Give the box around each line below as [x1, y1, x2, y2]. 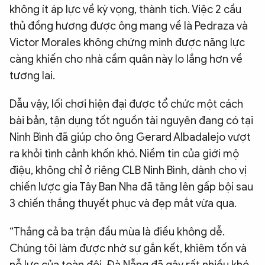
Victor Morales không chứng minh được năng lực [9, 35, 245, 49]
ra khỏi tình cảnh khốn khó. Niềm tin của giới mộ [9, 147, 239, 160]
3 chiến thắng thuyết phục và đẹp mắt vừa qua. [9, 196, 237, 210]
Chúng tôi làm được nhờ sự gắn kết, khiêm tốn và [9, 241, 247, 255]
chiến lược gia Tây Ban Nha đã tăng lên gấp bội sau [9, 180, 253, 193]
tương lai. [9, 69, 55, 82]
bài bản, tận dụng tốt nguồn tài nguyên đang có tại [9, 114, 253, 127]
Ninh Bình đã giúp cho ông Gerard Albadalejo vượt [9, 130, 251, 144]
